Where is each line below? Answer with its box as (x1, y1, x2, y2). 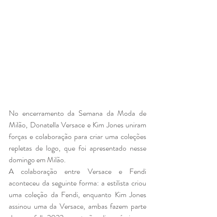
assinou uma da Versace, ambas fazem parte (9, 200, 146, 212)
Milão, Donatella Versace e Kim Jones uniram (9, 119, 146, 130)
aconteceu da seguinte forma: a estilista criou (9, 177, 146, 188)
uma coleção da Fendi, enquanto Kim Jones (9, 188, 146, 200)
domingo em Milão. (9, 154, 67, 165)
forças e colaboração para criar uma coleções (9, 130, 146, 142)
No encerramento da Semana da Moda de (9, 107, 146, 119)
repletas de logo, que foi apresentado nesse (9, 142, 146, 154)
